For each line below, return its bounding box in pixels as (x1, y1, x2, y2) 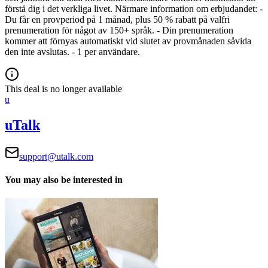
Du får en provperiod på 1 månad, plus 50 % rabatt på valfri (5, 14, 230, 25)
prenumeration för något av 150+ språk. (5, 25, 154, 35)
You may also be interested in (5, 174, 123, 185)
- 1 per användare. (72, 46, 140, 57)
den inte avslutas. (5, 46, 72, 57)
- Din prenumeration (157, 25, 233, 35)
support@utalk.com (19, 151, 93, 162)
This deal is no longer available (5, 83, 122, 94)
